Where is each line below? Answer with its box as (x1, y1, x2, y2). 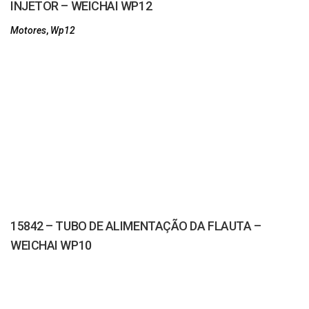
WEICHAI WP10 (10, 238, 92, 252)
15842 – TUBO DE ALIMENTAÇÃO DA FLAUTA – (10, 219, 261, 233)
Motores (10, 25, 46, 36)
